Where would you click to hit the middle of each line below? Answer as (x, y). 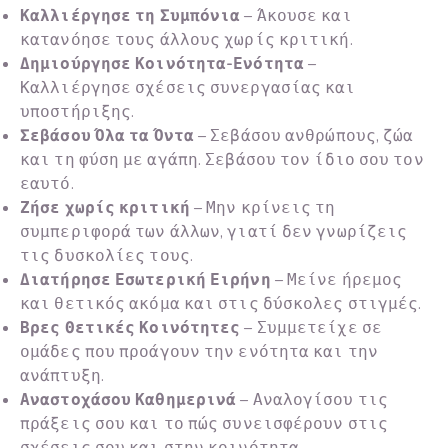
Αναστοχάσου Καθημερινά (128, 400)
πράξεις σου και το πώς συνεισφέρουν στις (204, 424)
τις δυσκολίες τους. (106, 256)
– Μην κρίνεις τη (264, 208)
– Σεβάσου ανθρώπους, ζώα (303, 136)
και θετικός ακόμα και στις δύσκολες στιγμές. (221, 304)
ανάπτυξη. (62, 376)
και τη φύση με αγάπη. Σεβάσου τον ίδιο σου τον (222, 160)
